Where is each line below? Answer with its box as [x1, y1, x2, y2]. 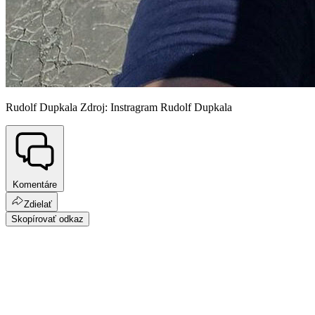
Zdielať [24, 198, 52, 210]
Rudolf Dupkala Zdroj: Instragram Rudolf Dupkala [6, 101, 232, 114]
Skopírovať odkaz [11, 213, 84, 224]
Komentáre [13, 179, 57, 190]
